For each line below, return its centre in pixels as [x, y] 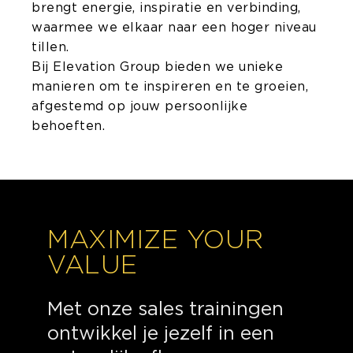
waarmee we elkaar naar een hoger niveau [174, 28]
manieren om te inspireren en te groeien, [170, 87]
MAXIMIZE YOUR [156, 240]
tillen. [50, 47]
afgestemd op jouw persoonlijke [139, 106]
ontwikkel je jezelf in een [161, 333]
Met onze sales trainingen [165, 309]
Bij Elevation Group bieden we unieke [157, 67]
